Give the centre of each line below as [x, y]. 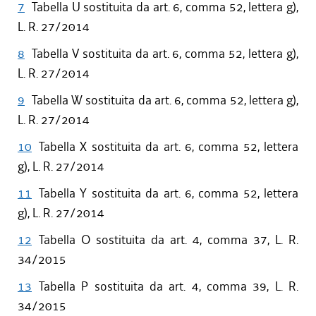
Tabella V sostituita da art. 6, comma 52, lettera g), [165, 54]
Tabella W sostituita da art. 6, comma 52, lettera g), [165, 101]
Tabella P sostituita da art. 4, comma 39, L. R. [169, 287]
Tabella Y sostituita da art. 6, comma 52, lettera [169, 194]
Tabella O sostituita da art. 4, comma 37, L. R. [169, 240]
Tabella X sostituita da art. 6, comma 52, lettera [169, 147]
